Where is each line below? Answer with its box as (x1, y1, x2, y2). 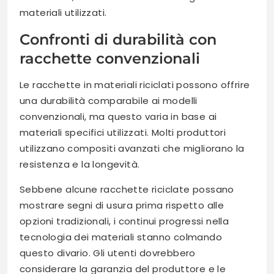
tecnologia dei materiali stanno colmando (20, 230, 222, 243)
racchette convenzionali (20, 49, 200, 67)
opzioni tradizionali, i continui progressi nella (20, 214, 229, 228)
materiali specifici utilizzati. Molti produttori (20, 125, 226, 139)
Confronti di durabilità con (20, 30, 217, 48)
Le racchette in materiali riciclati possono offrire (20, 78, 250, 91)
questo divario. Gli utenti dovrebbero (20, 246, 196, 259)
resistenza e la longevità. (20, 157, 140, 171)
